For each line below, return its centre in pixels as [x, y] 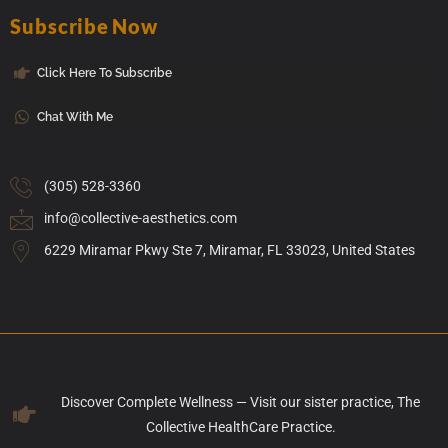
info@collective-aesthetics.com [140, 217]
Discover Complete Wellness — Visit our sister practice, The [241, 401]
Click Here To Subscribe [104, 72]
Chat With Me [75, 116]
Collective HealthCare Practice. [240, 426]
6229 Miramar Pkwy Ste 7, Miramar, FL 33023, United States [229, 249]
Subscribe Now [84, 25]
